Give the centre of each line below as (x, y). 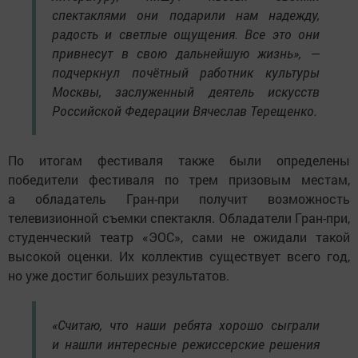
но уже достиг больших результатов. (119, 275)
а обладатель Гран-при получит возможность (179, 198)
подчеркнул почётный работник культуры (186, 72)
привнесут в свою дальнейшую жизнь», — (186, 53)
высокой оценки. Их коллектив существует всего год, (179, 256)
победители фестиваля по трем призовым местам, (179, 179)
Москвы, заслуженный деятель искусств (186, 91)
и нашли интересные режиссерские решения (186, 344)
